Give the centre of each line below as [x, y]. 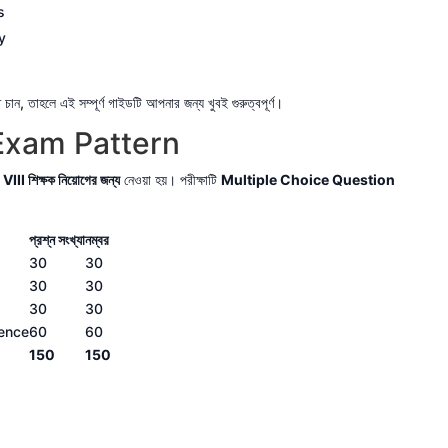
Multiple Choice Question [307, 180]
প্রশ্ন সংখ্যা [56, 240]
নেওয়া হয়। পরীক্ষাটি [170, 180]
